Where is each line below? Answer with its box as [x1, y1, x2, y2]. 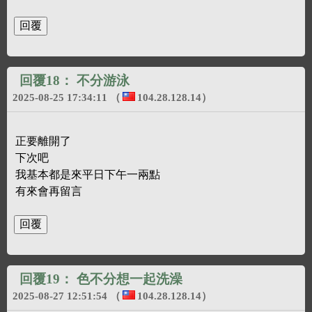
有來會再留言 [15, 185, 82, 197]
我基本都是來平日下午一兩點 [15, 168, 160, 180]
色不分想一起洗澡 [77, 271, 182, 286]
